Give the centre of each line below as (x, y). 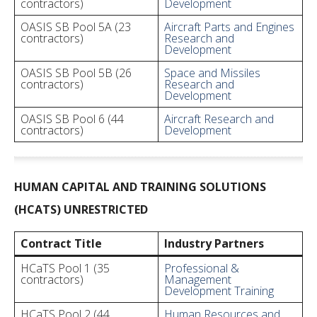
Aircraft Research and (219, 119)
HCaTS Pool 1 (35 (65, 268)
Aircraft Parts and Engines (229, 27)
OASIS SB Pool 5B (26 (76, 73)
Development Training (219, 291)
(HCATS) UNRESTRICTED (81, 209)
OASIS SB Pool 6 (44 (72, 119)
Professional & (202, 268)
